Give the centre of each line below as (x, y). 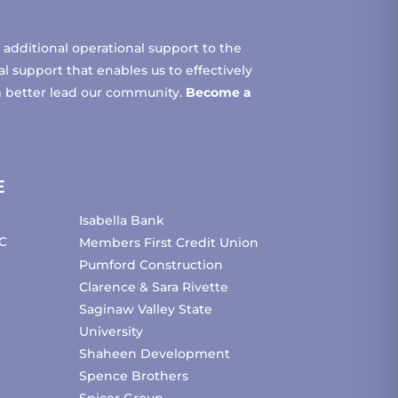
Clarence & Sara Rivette (154, 287)
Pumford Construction (151, 265)
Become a (218, 92)
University (111, 332)
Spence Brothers (134, 376)
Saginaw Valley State (146, 310)
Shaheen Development (155, 354)
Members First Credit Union (169, 243)
